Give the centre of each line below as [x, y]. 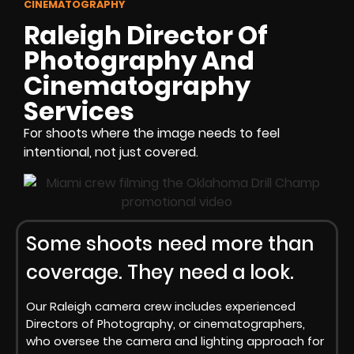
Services [79, 111]
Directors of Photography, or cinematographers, [166, 324]
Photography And [139, 61]
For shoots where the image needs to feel [152, 134]
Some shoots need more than [170, 243]
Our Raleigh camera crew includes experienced [161, 307]
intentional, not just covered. [111, 153]
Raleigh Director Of [146, 36]
